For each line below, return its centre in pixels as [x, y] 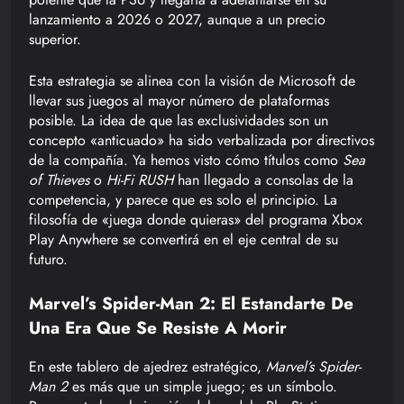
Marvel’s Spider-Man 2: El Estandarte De [191, 303]
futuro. [48, 259]
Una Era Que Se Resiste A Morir [158, 327]
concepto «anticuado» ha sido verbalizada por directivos [202, 140]
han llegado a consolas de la [263, 179]
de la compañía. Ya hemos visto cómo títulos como [186, 160]
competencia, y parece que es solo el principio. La [183, 199]
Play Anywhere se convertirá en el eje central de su [184, 239]
